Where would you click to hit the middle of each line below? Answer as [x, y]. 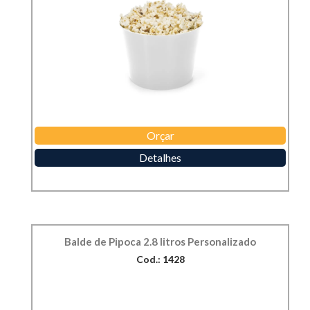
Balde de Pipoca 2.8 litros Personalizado [160, 241]
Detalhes [160, 157]
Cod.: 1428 [160, 259]
